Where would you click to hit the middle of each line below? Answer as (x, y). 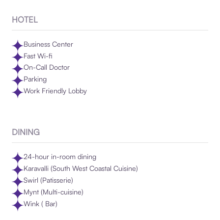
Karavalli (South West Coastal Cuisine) (81, 168)
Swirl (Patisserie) (48, 180)
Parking (35, 79)
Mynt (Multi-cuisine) (53, 192)
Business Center (48, 44)
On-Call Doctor (46, 67)
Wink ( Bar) (40, 203)
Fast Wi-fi (38, 55)
